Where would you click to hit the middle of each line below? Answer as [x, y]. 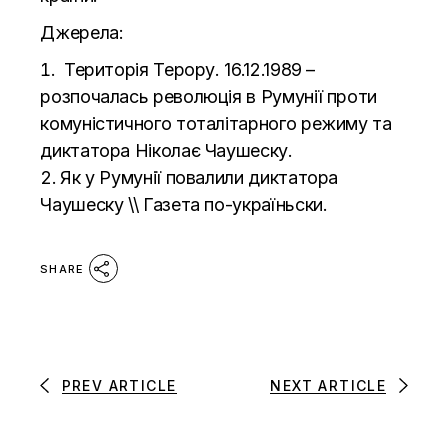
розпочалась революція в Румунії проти [208, 96]
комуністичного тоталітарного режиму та [216, 123]
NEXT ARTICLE [328, 385]
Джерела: [82, 32]
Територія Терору [139, 69]
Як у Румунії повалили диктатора [199, 177]
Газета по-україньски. [238, 204]
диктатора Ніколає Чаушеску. [166, 150]
